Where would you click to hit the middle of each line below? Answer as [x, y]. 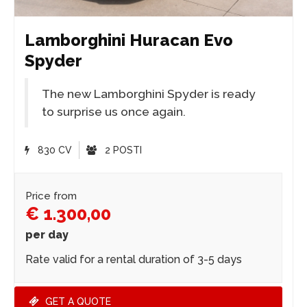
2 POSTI [122, 150]
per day [47, 235]
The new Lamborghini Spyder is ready [149, 94]
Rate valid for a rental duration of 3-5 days [134, 259]
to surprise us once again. [114, 112]
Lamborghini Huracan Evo [129, 40]
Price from [51, 196]
